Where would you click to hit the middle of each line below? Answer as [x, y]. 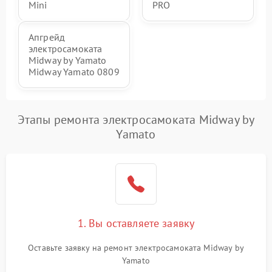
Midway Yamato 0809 [74, 71]
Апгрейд [47, 37]
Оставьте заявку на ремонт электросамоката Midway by [136, 247]
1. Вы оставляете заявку [136, 223]
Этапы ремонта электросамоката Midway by [136, 119]
